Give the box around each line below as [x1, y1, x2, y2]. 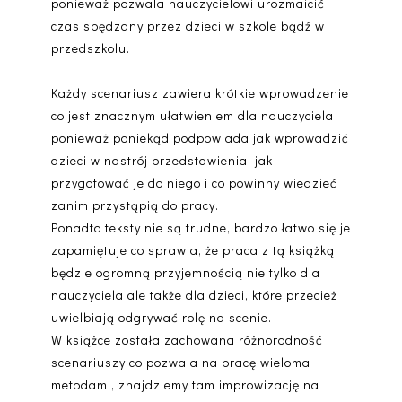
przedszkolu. [50, 39, 130, 57]
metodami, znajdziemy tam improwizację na [50, 376, 319, 394]
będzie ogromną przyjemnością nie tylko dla [50, 264, 320, 282]
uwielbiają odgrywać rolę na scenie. [50, 309, 272, 327]
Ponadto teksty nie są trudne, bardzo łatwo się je [50, 219, 351, 237]
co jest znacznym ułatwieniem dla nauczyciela [50, 107, 334, 125]
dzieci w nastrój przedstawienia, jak [50, 152, 273, 170]
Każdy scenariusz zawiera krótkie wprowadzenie [50, 84, 349, 102]
